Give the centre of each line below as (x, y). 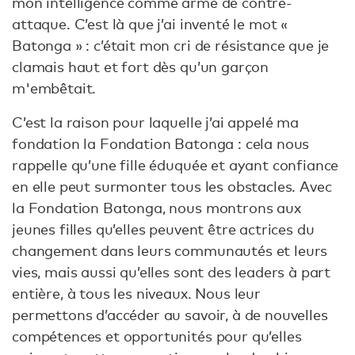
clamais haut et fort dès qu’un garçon (141, 67)
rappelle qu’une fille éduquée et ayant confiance (176, 165)
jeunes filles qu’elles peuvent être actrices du (163, 229)
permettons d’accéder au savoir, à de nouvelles (170, 315)
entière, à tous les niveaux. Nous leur (136, 294)
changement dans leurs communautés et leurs (170, 251)
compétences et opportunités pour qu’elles (157, 336)
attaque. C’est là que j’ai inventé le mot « (150, 24)
